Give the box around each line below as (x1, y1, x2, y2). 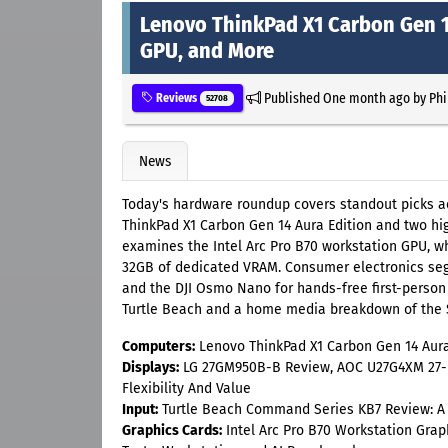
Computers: (122, 338, 195, 356)
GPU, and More (140, 36, 274, 64)
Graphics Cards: (122, 422, 222, 440)
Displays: (122, 359, 179, 377)
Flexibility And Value (122, 380, 251, 398)
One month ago (322, 88, 410, 107)
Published (260, 88, 323, 107)
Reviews (153, 90, 200, 105)
